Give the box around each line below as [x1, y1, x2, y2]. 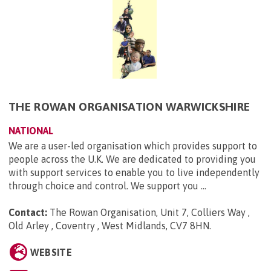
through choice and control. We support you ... [8, 180, 206, 192]
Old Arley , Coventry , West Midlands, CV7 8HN [8, 220, 209, 232]
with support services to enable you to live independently [8, 167, 260, 178]
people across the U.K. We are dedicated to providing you [8, 154, 256, 165]
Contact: [8, 207, 47, 218]
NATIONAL [8, 125, 53, 137]
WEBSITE [30, 247, 72, 258]
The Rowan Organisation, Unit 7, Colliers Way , [50, 207, 250, 218]
